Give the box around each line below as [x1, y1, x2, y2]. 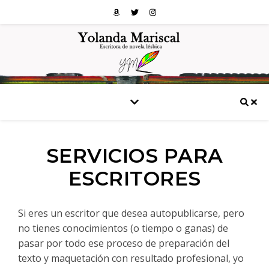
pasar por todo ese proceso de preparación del [18, 237, 229, 250]
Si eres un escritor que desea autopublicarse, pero [18, 207, 244, 220]
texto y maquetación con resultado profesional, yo [18, 252, 244, 265]
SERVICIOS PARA [46, 144, 223, 168]
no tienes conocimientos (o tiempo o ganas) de [18, 222, 228, 235]
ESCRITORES [68, 166, 201, 190]
